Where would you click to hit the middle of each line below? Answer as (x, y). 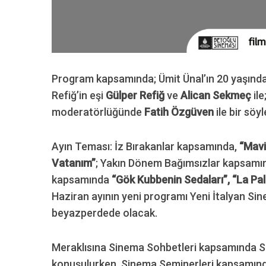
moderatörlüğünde (98, 112)
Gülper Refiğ (136, 95)
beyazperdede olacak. (104, 213)
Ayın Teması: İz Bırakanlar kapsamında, (145, 146)
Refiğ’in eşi (79, 95)
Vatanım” (74, 163)
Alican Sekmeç (216, 95)
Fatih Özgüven (179, 112)
